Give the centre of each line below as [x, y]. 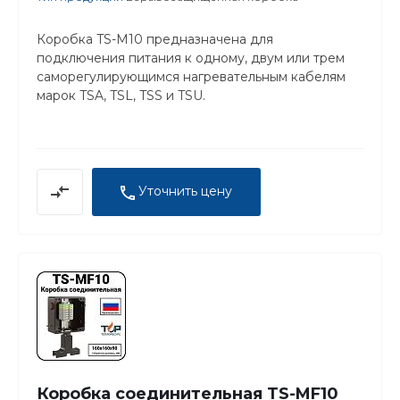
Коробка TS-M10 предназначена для [155, 40]
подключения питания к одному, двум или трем [191, 58]
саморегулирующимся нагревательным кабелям [191, 77]
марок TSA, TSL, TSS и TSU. [121, 96]
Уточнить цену [185, 192]
